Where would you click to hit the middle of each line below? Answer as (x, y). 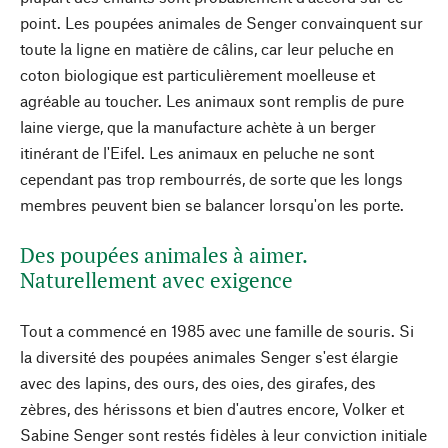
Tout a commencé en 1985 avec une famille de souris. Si (217, 330)
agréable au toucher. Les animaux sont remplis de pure (212, 100)
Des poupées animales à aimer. (163, 255)
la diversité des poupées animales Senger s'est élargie (209, 356)
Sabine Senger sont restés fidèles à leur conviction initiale (223, 434)
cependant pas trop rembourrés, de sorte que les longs (211, 178)
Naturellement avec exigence (156, 280)
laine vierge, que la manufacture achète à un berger (198, 126)
